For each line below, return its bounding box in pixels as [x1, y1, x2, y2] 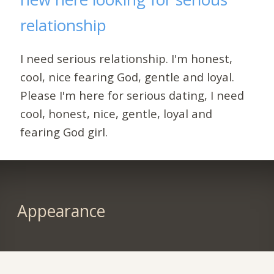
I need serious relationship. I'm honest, [20, 50, 233, 66]
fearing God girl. [20, 124, 108, 139]
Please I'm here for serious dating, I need [20, 87, 245, 103]
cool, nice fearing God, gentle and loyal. [20, 68, 235, 84]
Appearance [17, 200, 105, 223]
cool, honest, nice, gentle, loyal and [20, 105, 213, 121]
